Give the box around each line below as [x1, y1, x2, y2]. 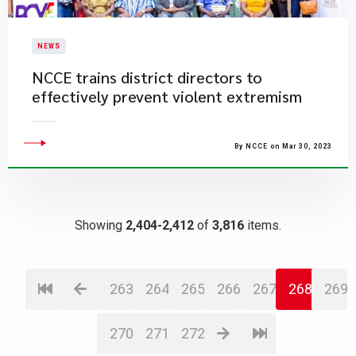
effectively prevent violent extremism [32, 86, 302, 106]
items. [244, 218, 281, 233]
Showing [75, 218, 126, 233]
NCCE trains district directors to [32, 67, 262, 87]
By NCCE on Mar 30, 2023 [234, 142, 332, 150]
